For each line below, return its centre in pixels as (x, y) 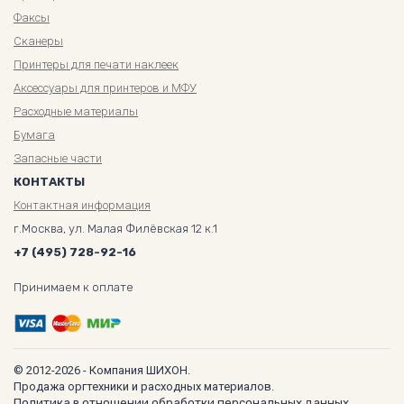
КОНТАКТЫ (49, 181)
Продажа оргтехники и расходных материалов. (144, 386)
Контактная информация (82, 205)
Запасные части (58, 158)
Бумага (34, 134)
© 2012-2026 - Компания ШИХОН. (102, 370)
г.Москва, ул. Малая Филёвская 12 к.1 (115, 228)
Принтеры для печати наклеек (96, 64)
